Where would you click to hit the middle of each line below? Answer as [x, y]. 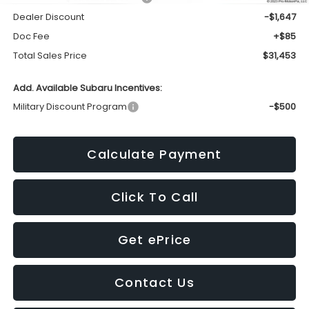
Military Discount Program [70, 106]
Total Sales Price [50, 55]
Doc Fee [31, 36]
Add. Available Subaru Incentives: [87, 88]
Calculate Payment [154, 154]
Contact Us [154, 282]
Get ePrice [154, 239]
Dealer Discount [48, 17]
